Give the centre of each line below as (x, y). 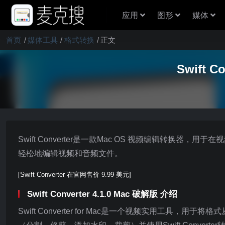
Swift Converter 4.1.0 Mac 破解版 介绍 (102, 194)
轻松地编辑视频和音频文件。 (70, 153)
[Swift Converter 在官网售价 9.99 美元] (75, 175)
